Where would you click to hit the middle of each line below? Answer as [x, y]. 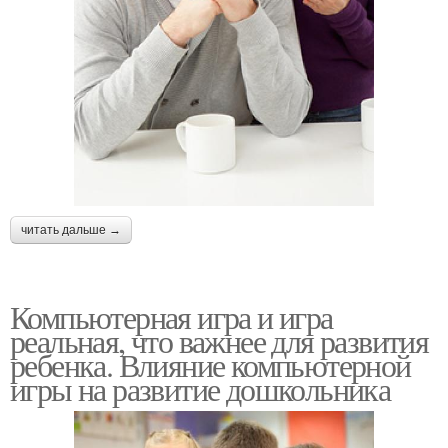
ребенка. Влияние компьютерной [210, 364]
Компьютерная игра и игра [171, 316]
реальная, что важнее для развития [219, 340]
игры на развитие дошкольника [200, 388]
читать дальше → [71, 229]
